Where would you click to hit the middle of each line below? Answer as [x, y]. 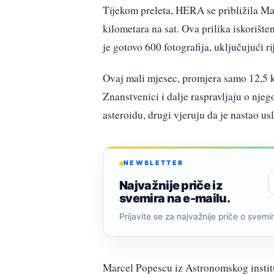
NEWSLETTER [154, 163]
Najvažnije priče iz [171, 185]
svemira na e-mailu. [175, 198]
